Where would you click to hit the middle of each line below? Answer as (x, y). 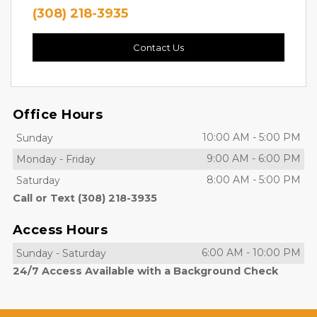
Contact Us (158, 47)
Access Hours (60, 230)
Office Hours (58, 115)
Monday (36, 159)
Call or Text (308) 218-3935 (85, 198)
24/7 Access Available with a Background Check (145, 271)
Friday (81, 159)
